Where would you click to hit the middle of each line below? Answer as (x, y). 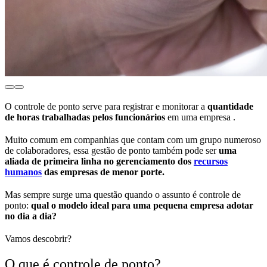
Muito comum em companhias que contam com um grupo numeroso (133, 140)
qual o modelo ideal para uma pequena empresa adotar (142, 206)
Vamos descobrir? (38, 239)
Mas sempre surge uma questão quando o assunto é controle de (123, 195)
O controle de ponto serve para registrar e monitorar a (106, 107)
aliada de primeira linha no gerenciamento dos (99, 162)
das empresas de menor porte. (104, 172)
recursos (211, 162)
